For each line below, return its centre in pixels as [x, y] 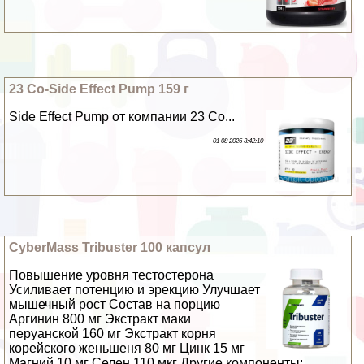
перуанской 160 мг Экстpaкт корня [113, 334]
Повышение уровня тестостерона [112, 275]
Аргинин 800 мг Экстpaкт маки [100, 319]
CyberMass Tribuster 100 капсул [110, 248]
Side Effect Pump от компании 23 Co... [122, 116]
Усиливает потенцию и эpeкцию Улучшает [135, 290]
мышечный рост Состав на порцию [115, 305]
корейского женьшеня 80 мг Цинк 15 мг [127, 349]
